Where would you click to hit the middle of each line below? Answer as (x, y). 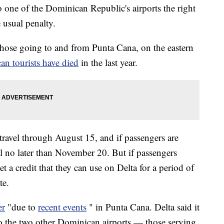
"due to (23, 207)
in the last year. (109, 62)
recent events (62, 207)
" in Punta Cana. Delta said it (144, 207)
